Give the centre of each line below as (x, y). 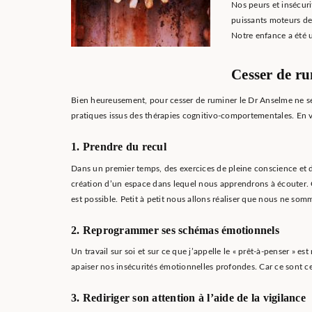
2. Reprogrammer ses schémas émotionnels (175, 230)
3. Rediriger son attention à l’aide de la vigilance (188, 298)
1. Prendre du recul (119, 147)
